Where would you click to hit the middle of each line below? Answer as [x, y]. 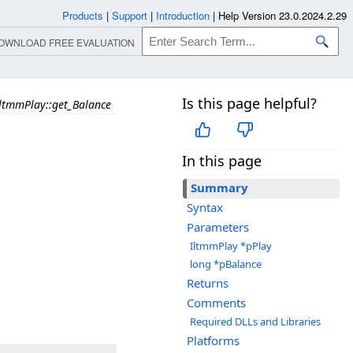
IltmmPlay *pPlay [231, 246]
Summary [219, 188]
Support [130, 15]
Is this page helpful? [249, 103]
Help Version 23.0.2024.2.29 [282, 15]
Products [83, 15]
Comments [216, 303]
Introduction [183, 15]
